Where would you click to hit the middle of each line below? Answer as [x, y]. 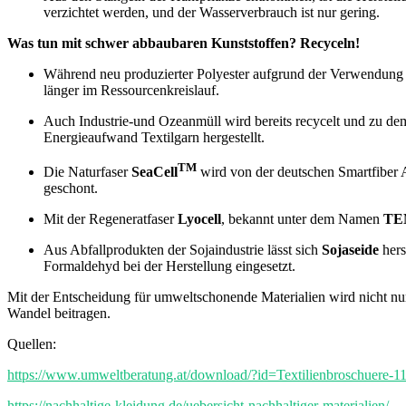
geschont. [74, 188]
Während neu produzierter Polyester [146, 73]
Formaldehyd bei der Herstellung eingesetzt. [171, 266]
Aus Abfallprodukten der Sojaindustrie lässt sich [183, 250]
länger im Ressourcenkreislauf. [135, 90]
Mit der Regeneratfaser [111, 219]
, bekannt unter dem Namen [302, 219]
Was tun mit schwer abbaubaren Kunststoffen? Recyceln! [185, 43]
